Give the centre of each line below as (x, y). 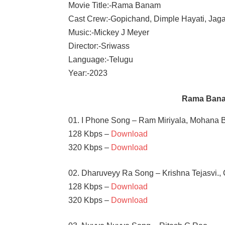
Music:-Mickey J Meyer (109, 32)
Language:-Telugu (101, 59)
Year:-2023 (88, 73)
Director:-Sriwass (99, 46)
